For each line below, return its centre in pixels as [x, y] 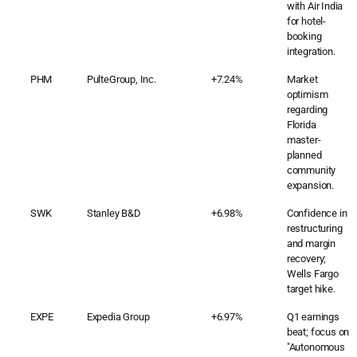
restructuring [314, 228]
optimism [307, 94]
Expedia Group [118, 316]
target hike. [311, 288]
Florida [301, 124]
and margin [311, 243]
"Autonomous [316, 347]
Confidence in [317, 213]
